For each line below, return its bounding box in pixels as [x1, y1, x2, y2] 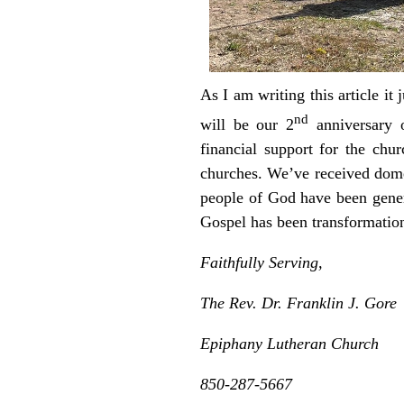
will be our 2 [200, 115, 295, 133]
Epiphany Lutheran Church [200, 334, 379, 353]
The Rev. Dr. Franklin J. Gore [200, 293, 397, 312]
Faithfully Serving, [200, 252, 323, 271]
